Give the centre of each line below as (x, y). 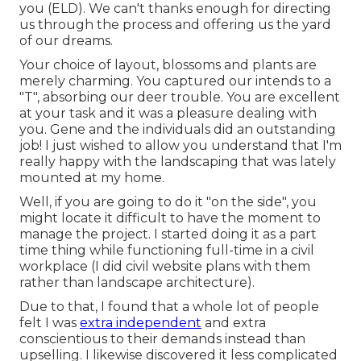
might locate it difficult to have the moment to (170, 218)
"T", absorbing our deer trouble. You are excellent (180, 97)
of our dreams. (66, 40)
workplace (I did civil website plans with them (165, 266)
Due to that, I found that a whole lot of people (169, 306)
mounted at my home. (92, 177)
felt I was (50, 322)
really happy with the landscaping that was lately (178, 161)
